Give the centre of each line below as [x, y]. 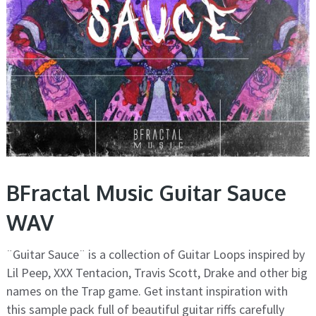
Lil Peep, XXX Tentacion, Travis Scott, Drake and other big [157, 273]
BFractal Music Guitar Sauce [146, 193]
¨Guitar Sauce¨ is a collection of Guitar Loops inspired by [155, 255]
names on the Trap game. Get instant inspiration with [147, 291]
